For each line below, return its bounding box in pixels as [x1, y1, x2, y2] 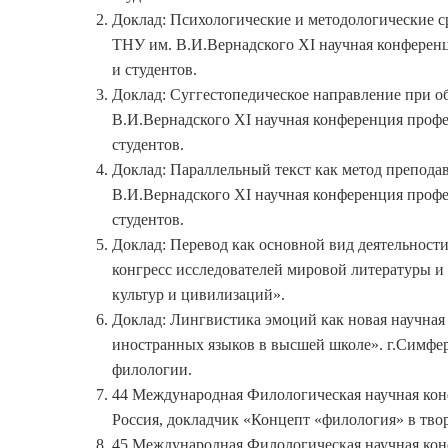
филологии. [112, 361, 192, 379]
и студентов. [112, 61, 197, 79]
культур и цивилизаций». [112, 286, 285, 304]
